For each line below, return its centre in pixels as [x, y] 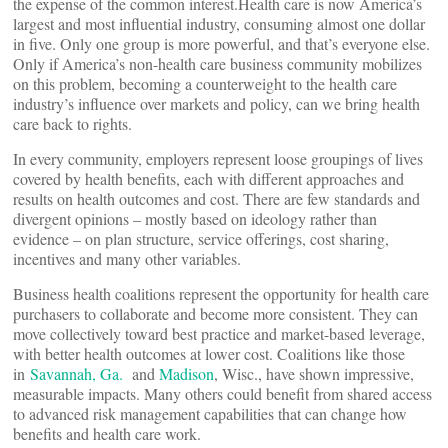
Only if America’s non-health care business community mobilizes [217, 63]
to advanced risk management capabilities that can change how [210, 413]
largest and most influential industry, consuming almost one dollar [219, 23]
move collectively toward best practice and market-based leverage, [219, 333]
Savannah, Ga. [76, 373]
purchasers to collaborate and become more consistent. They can [215, 313]
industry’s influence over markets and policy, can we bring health [216, 103]
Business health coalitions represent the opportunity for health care [221, 293]
